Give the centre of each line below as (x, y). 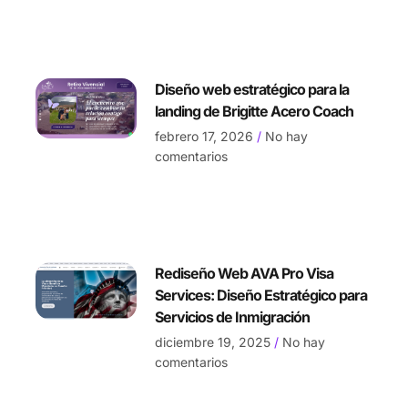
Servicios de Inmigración (233, 317)
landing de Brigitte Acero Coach (255, 111)
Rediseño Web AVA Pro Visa (245, 274)
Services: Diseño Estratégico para (261, 296)
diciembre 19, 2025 (215, 342)
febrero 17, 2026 (206, 136)
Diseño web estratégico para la (252, 89)
